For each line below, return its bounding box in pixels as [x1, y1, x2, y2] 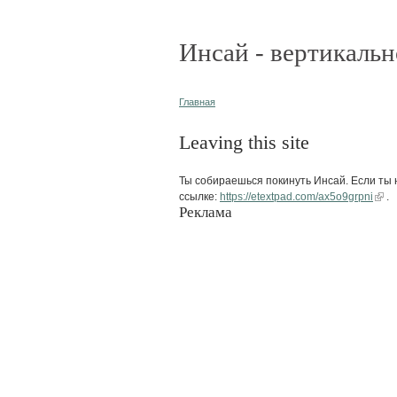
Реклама [179, 203, 232, 221]
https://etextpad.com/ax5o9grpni [220, 190, 373, 203]
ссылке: [179, 190, 220, 203]
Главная [179, 97, 215, 107]
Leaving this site [179, 131, 309, 153]
